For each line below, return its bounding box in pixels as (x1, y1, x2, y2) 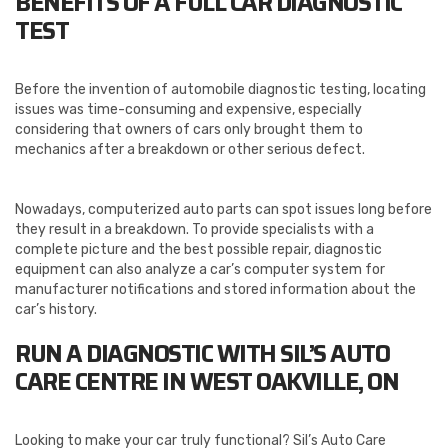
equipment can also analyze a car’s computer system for (15, 261, 385, 279)
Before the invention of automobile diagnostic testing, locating (15, 81, 426, 99)
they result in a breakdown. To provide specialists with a (15, 221, 374, 239)
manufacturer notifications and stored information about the (15, 281, 416, 299)
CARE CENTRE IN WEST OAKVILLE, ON (15, 363, 398, 402)
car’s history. (15, 301, 97, 319)
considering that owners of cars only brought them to (15, 121, 363, 139)
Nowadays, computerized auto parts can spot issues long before (15, 201, 432, 219)
